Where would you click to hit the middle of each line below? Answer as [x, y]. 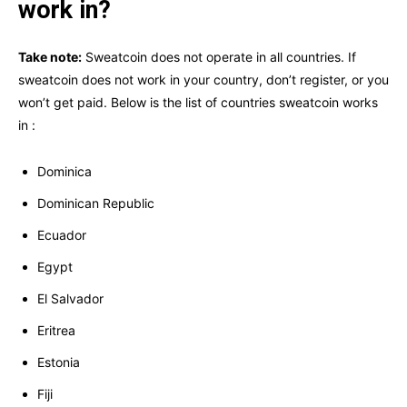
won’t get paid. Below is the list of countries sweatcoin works [198, 103]
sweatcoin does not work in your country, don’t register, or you [203, 80]
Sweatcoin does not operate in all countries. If [219, 57]
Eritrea [56, 331]
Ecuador [62, 235]
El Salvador [70, 299]
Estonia [59, 362]
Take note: [50, 57]
